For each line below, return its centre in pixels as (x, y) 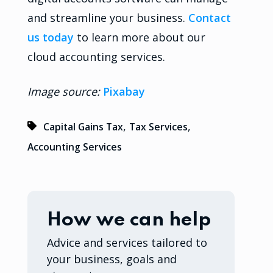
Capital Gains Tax (83, 126)
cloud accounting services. (96, 56)
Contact (209, 17)
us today (50, 37)
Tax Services (159, 126)
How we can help (129, 220)
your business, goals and (112, 259)
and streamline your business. (108, 17)
